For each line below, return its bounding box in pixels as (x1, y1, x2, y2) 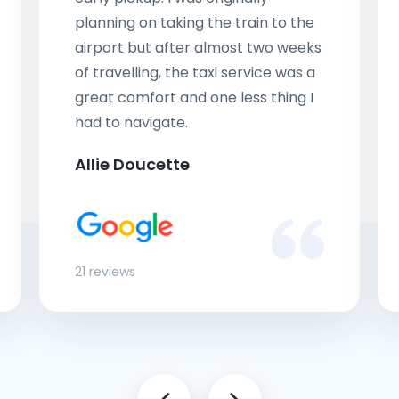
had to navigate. (75, 112, 188, 133)
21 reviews (75, 263, 135, 281)
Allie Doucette (75, 153, 190, 175)
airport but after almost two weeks (75, 37, 322, 58)
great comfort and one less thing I (75, 87, 313, 108)
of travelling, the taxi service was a (75, 62, 315, 83)
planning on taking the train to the (75, 12, 314, 33)
